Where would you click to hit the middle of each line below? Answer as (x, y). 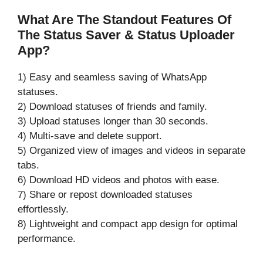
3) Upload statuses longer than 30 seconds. (113, 121)
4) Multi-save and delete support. (90, 136)
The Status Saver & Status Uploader (126, 35)
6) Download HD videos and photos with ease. (119, 180)
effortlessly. (43, 209)
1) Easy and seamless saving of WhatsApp (112, 77)
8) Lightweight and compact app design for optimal (128, 224)
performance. (47, 238)
